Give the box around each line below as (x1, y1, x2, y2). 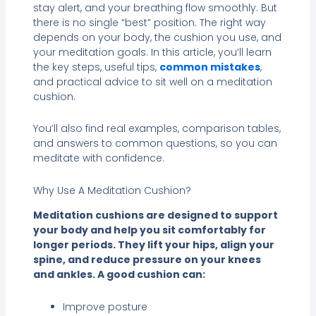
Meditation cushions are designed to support (32, 208, 278, 223)
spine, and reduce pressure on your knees (32, 253, 261, 267)
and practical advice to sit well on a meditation (32, 74, 272, 89)
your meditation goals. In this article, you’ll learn (32, 44, 272, 59)
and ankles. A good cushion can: (32, 267, 205, 282)
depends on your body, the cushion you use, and (32, 30, 281, 44)
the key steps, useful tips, (32, 59, 159, 74)
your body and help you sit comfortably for (32, 223, 266, 238)
